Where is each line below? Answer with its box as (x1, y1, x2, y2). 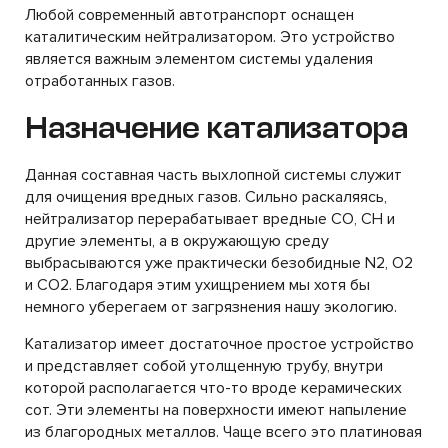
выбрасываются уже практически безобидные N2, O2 (25, 253, 413, 273)
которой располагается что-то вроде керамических (25, 378, 402, 398)
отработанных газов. (25, 71, 175, 91)
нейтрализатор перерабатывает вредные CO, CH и (25, 209, 395, 229)
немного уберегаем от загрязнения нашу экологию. (25, 297, 397, 317)
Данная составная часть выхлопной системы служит (25, 165, 402, 185)
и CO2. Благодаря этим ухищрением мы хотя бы (25, 275, 370, 295)
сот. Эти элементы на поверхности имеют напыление (25, 400, 407, 420)
